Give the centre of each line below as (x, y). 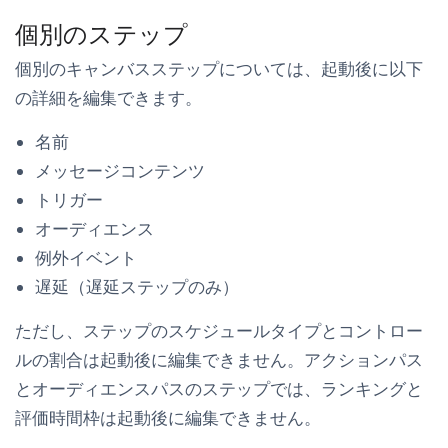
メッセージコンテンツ (120, 170)
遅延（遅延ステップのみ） (137, 286)
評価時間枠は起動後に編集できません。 (168, 417)
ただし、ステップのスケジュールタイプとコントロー (219, 330)
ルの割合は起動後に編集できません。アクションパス (219, 359)
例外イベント (86, 257)
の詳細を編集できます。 (108, 97)
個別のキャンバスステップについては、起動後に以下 (219, 68)
